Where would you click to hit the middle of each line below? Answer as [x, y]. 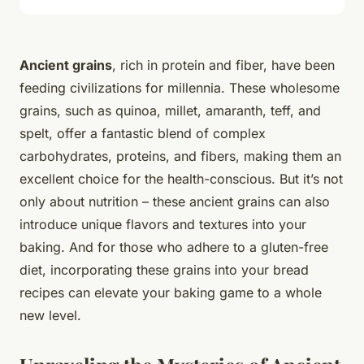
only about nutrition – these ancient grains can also [175, 201]
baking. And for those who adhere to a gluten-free [174, 247]
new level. [50, 315]
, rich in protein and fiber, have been [223, 65]
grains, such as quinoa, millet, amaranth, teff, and [170, 110]
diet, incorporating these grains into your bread [164, 269]
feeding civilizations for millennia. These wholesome [180, 87]
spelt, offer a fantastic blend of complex [143, 133]
